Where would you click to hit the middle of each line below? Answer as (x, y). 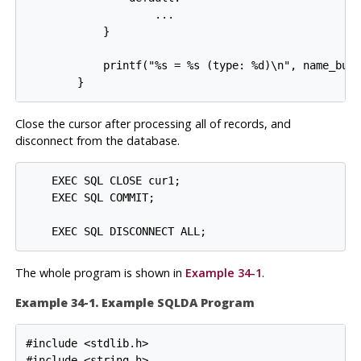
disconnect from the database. (97, 140)
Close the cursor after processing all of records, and (153, 123)
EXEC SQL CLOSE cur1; (104, 181)
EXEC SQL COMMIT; (91, 198)
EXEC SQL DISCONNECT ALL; (116, 232)
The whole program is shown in (100, 273)
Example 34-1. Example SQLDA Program (135, 303)
